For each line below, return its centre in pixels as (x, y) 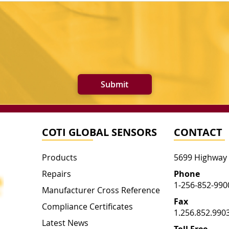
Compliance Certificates (88, 207)
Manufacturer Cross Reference (101, 190)
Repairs (57, 174)
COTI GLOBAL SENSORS (100, 132)
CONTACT (198, 132)
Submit (114, 85)
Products (60, 158)
